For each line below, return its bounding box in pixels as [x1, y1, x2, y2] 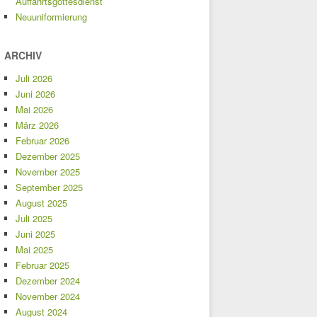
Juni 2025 [16, 226, 55, 241]
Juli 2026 [16, 71, 52, 85]
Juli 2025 [16, 211, 52, 225]
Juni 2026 [16, 86, 55, 100]
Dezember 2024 [16, 273, 80, 287]
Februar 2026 [16, 133, 69, 147]
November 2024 [16, 289, 80, 303]
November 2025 [16, 164, 80, 178]
